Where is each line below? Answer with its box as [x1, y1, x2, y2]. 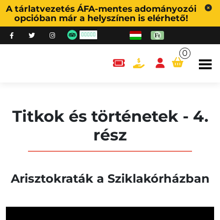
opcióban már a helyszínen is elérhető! [14, 13, 188, 23]
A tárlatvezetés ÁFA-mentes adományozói [5, 3, 196, 14]
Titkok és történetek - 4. [12, 107, 208, 126]
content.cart [169, 58, 218, 67]
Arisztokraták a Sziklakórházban [10, 171, 210, 186]
